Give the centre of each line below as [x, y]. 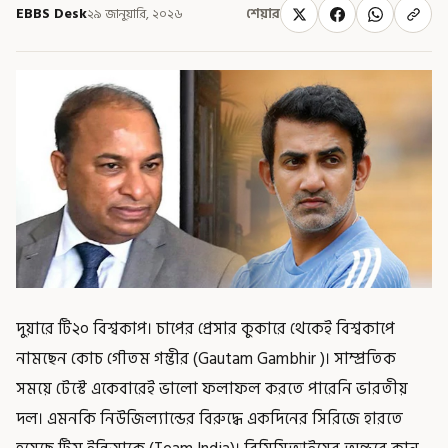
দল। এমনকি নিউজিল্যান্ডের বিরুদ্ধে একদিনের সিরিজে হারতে [209, 418]
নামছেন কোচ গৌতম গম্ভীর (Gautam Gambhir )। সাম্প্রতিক [206, 358]
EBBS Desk [51, 13]
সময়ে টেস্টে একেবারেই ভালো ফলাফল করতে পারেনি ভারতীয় [212, 388]
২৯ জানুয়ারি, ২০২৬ [135, 14]
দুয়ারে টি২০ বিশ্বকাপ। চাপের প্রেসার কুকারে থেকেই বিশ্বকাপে [205, 328]
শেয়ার [263, 14]
